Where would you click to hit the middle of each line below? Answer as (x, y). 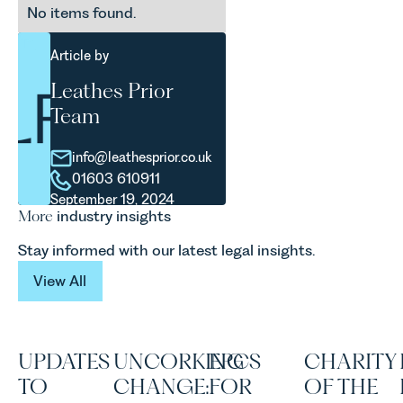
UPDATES (63, 361)
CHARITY (350, 361)
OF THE (341, 386)
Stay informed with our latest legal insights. (166, 250)
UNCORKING (178, 361)
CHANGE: (161, 386)
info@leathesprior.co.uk (142, 158)
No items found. (81, 13)
